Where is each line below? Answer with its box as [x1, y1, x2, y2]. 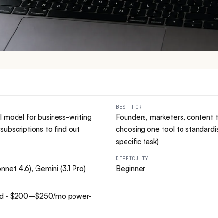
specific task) [116, 136, 159, 146]
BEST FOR [116, 103, 142, 110]
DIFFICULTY [116, 154, 148, 162]
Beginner [116, 163, 145, 173]
